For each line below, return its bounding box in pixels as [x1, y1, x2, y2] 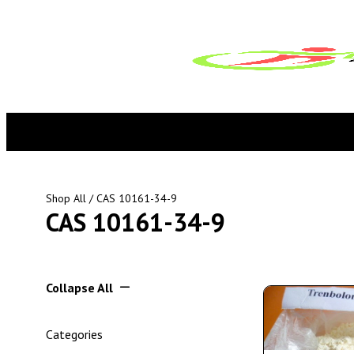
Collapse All [46, 280, 113, 296]
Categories [46, 326, 103, 342]
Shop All [46, 191, 86, 205]
